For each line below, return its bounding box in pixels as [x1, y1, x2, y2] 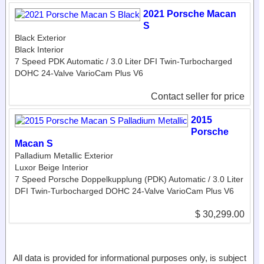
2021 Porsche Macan [143, 8, 236, 19]
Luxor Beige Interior [15, 162, 88, 172]
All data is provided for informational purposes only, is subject [13, 252, 246, 263]
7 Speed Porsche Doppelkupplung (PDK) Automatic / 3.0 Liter [15, 174, 243, 184]
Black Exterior [15, 32, 66, 42]
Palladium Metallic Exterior [15, 150, 113, 160]
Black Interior [15, 44, 64, 54]
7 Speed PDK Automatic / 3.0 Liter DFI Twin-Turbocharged [15, 56, 232, 66]
